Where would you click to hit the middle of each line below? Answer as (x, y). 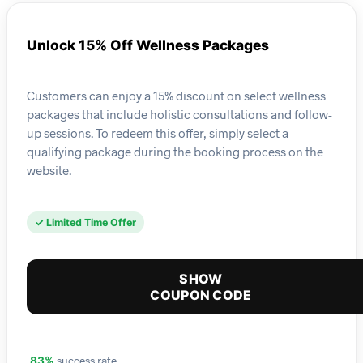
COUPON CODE (201, 295)
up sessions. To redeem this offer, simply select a (158, 132)
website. (49, 170)
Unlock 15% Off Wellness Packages (148, 45)
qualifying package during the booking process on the (175, 151)
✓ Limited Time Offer (85, 223)
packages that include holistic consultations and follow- (179, 114)
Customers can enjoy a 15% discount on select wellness (176, 95)
